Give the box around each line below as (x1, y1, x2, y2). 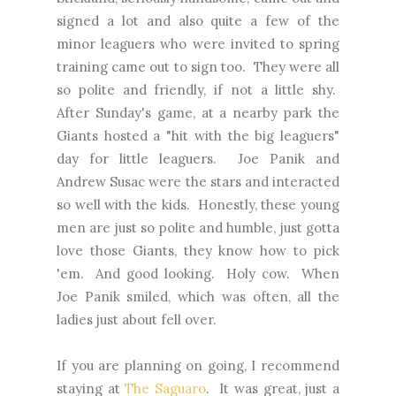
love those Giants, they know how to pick (57, 242, 339, 260)
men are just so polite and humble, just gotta (57, 219, 339, 237)
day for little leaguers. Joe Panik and (57, 150, 339, 168)
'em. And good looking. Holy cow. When (57, 265, 339, 283)
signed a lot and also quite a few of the (57, 12, 339, 30)
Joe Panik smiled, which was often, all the (57, 288, 339, 306)
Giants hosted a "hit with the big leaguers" (57, 127, 339, 145)
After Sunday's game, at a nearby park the (57, 104, 339, 122)
